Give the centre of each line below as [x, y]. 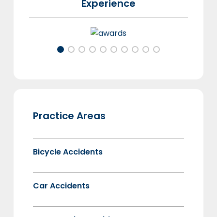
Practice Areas [69, 116]
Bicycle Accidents [68, 152]
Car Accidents [61, 186]
